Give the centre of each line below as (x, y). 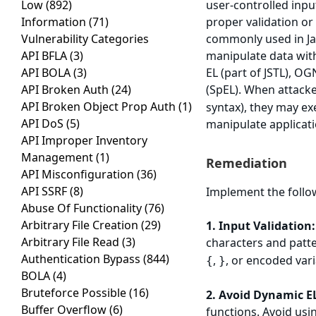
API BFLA (45, 56)
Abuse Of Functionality (83, 208)
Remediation (247, 163)
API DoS (44, 124)
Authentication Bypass (82, 259)
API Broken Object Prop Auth (100, 107)
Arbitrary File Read (72, 242)
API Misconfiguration (79, 175)
